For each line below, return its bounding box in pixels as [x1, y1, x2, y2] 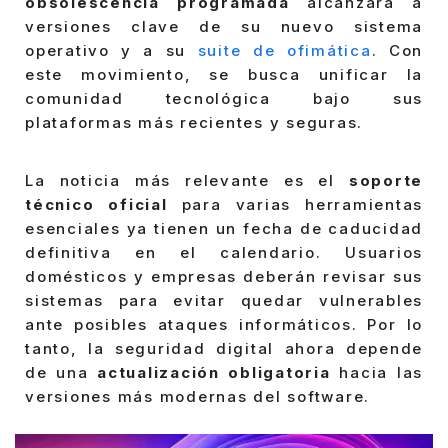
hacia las [339, 362, 424, 382]
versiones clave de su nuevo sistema [25, 17, 423, 37]
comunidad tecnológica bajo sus [25, 89, 423, 109]
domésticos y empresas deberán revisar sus [25, 266, 423, 286]
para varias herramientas [167, 194, 423, 214]
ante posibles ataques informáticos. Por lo [25, 314, 423, 334]
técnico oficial [25, 194, 168, 214]
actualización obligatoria [88, 362, 340, 382]
